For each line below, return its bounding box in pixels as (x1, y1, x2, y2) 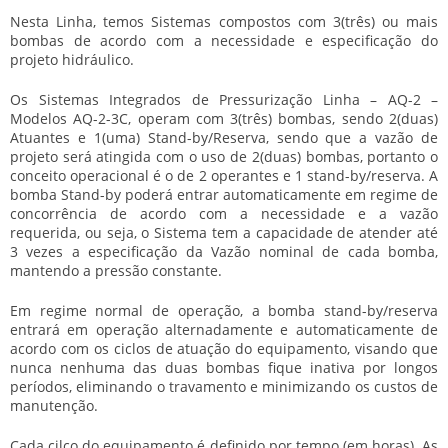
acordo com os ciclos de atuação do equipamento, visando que (10, 339, 438, 358)
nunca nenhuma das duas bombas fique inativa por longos (10, 358, 438, 377)
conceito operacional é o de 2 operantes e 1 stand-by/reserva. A (10, 166, 438, 185)
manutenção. (10, 396, 98, 415)
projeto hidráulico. (10, 50, 134, 69)
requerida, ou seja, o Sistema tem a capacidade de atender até (10, 223, 438, 242)
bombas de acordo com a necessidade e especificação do (10, 31, 438, 50)
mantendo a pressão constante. (10, 261, 222, 280)
